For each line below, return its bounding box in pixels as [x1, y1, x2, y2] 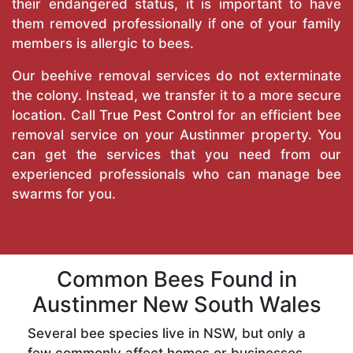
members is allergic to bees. [12, 35, 194, 52]
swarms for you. [12, 186, 116, 203]
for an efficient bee [213, 107, 341, 124]
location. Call [12, 107, 100, 124]
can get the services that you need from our [12, 147, 341, 163]
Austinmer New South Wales [32, 292, 321, 318]
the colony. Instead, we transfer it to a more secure [12, 87, 341, 104]
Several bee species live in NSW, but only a [28, 325, 306, 342]
